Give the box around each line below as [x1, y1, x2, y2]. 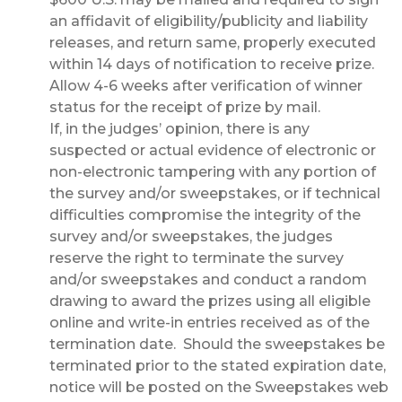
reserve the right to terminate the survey [49, 249, 344, 267]
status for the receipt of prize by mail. [49, 99, 320, 117]
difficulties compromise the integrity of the [49, 206, 361, 224]
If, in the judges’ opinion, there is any [49, 120, 310, 138]
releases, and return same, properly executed [49, 34, 376, 52]
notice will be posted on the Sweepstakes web [49, 379, 389, 397]
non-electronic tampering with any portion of [49, 163, 376, 181]
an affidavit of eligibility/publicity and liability [49, 13, 368, 31]
